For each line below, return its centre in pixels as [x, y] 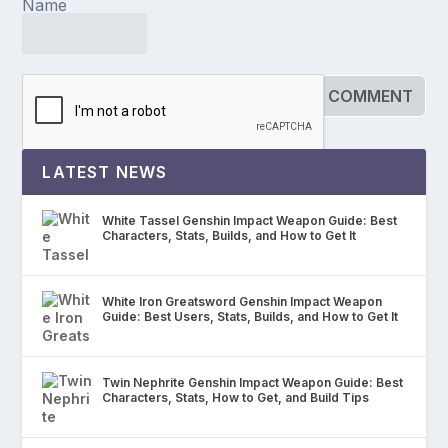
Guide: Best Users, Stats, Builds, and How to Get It [250, 317]
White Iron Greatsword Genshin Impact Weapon [242, 302]
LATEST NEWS [105, 172]
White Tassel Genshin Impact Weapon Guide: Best [250, 221]
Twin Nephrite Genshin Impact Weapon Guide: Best [253, 383]
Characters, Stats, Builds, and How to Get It [229, 236]
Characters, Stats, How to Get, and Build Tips [236, 398]
